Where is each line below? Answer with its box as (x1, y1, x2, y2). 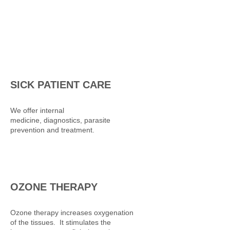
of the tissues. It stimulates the (10, 218, 111, 226)
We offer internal (10, 106, 64, 114)
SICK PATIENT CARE (10, 79, 111, 90)
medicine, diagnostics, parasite (10, 116, 110, 124)
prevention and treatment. (10, 126, 94, 134)
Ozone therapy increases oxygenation (10, 208, 133, 217)
